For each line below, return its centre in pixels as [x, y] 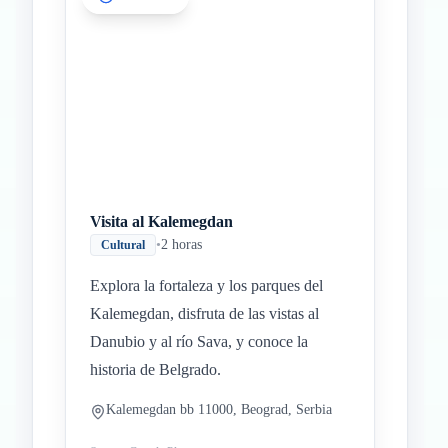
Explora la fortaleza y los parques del [206, 285]
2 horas [181, 244]
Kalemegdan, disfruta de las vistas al [204, 313]
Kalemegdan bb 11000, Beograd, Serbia [219, 409]
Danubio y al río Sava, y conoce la [199, 341]
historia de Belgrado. [155, 369]
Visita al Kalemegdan [161, 221]
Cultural [123, 245]
